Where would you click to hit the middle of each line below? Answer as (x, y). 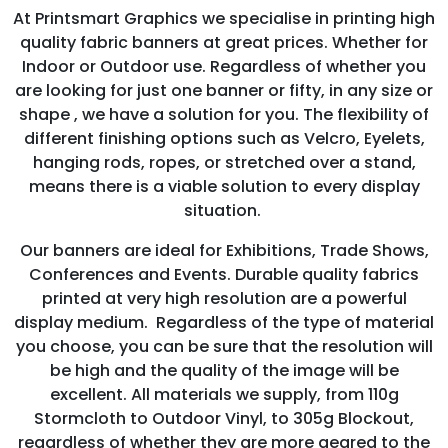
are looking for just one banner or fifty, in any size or (224, 90)
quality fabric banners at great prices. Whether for (224, 42)
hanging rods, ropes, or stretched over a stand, (224, 162)
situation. (224, 210)
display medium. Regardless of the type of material (224, 322)
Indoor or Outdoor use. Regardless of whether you (224, 66)
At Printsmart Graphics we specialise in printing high (224, 18)
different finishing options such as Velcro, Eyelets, (224, 138)
